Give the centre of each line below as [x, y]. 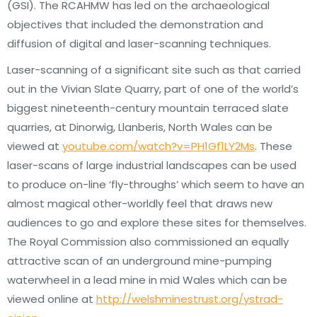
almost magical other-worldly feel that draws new [140, 203]
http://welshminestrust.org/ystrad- [190, 299]
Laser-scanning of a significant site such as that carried [154, 70]
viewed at [35, 146]
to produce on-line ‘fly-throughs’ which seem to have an [156, 184]
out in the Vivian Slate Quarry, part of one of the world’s [153, 89]
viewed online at [52, 299]
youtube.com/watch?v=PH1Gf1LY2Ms [158, 146]
